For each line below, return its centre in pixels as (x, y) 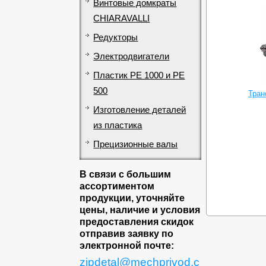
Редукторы (116, 37)
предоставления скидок (137, 221)
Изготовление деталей (140, 110)
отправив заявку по (127, 233)
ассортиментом (117, 186)
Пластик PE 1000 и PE (139, 75)
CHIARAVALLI (122, 18)
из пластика (118, 125)
